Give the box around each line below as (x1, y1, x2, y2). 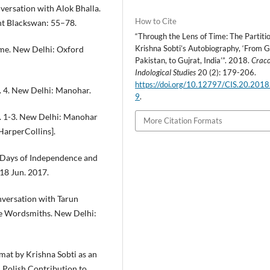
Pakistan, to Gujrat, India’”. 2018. (135, 55, 252, 66)
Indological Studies (135, 67, 196, 78)
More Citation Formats (143, 116, 223, 126)
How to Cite (135, 16, 177, 27)
